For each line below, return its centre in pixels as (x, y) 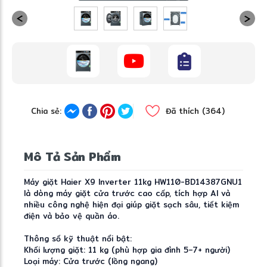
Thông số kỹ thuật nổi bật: (78, 239)
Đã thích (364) (195, 111)
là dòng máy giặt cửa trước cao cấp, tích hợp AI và (127, 193)
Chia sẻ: (46, 111)
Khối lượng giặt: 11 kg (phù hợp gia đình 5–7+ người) (127, 250)
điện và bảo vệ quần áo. (72, 216)
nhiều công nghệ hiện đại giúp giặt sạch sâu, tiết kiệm (131, 205)
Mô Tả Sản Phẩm (72, 157)
